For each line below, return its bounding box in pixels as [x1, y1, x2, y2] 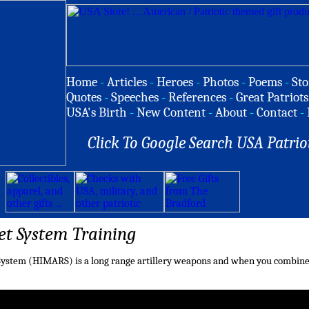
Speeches [111, 90, 159, 105]
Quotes [66, 90, 101, 105]
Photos [203, 74, 239, 90]
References [168, 90, 226, 105]
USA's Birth [66, 105, 127, 120]
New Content [137, 105, 206, 120]
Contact [257, 105, 297, 120]
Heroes [157, 74, 193, 90]
